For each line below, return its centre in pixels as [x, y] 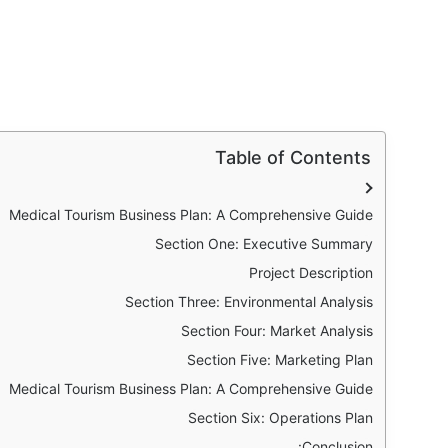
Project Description [311, 272]
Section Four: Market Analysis [277, 330]
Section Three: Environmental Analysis [249, 301]
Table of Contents [293, 157]
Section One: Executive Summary [264, 243]
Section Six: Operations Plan [280, 417]
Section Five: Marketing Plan [280, 359]
